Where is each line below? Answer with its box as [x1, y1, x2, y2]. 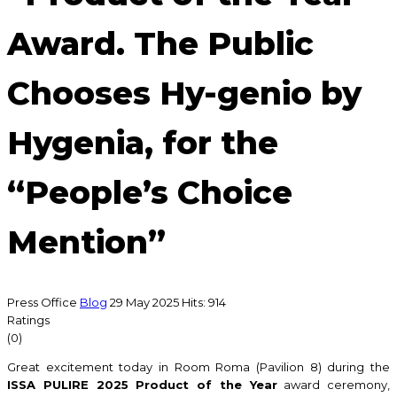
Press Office [7, 294, 77, 309]
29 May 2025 [110, 294, 182, 309]
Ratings [7, 312, 50, 327]
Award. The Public [7, 23, 314, 63]
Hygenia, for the [7, 122, 278, 162]
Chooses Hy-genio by [7, 73, 362, 113]
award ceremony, [276, 377, 390, 392]
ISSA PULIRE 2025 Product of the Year [7, 377, 277, 392]
